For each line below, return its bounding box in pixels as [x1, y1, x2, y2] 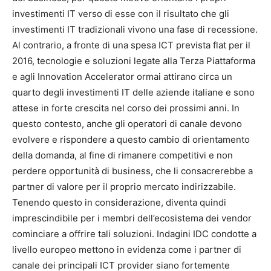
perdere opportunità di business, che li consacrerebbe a [12, 165, 253, 177]
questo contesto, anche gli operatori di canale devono [12, 118, 242, 129]
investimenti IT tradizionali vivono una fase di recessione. [12, 24, 258, 35]
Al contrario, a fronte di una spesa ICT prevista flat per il [12, 39, 250, 51]
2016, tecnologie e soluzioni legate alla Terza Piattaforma [12, 55, 255, 67]
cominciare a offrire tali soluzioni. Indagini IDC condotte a [12, 228, 256, 240]
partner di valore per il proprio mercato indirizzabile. [12, 181, 236, 192]
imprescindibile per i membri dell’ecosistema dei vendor [12, 212, 252, 224]
